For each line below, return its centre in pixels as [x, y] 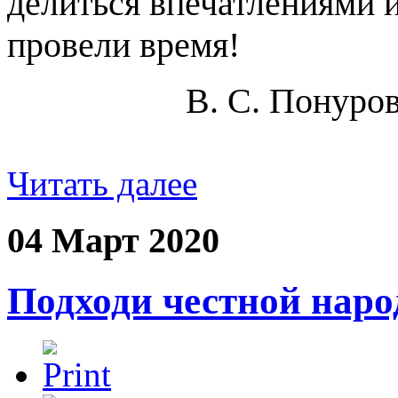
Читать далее [102, 183]
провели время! [123, 44]
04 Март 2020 [113, 241]
